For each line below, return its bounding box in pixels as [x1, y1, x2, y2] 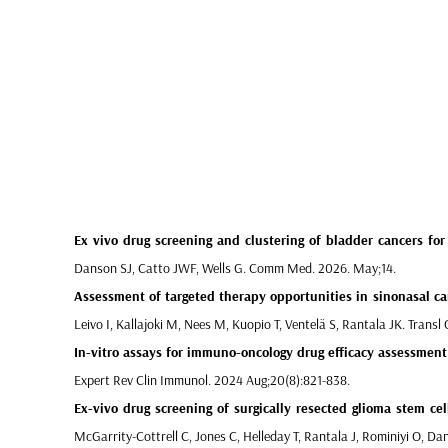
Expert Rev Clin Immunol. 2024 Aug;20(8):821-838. [73, 371, 350, 389]
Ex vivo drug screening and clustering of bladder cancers [73, 231, 423, 249]
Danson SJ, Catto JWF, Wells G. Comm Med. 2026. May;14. [73, 259, 396, 277]
